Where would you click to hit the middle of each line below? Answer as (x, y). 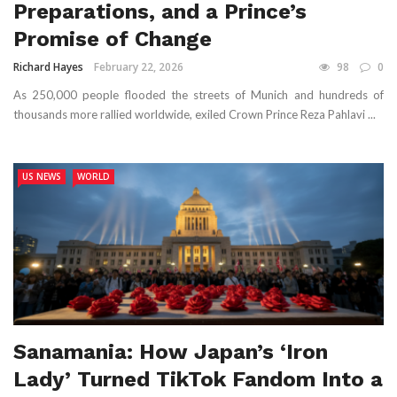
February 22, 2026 (139, 66)
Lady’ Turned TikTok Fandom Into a (198, 379)
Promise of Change (113, 39)
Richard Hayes (48, 66)
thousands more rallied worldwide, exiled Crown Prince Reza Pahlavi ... (195, 114)
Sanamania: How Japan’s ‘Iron (171, 351)
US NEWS (42, 176)
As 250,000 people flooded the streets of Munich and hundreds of (198, 94)
